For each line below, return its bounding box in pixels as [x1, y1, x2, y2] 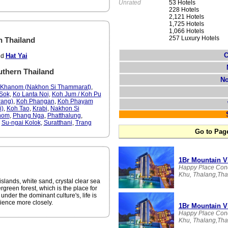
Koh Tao [6, 105, 30, 112]
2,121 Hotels [168, 13, 204, 21]
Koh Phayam [57, 98, 93, 105]
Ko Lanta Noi [12, 91, 49, 98]
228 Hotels [168, 6, 199, 14]
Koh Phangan [16, 98, 54, 105]
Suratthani [43, 119, 72, 126]
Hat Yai [5, 52, 27, 60]
